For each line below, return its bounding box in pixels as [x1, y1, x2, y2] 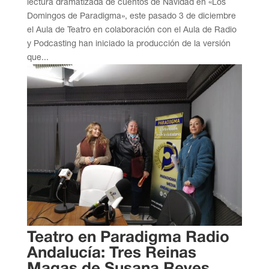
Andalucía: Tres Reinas [26, 246, 196, 261]
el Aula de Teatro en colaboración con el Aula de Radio [26, 24, 237, 34]
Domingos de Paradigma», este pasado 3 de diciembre [26, 10, 236, 20]
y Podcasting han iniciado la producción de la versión [26, 38, 231, 48]
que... [26, 52, 49, 62]
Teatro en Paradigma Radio [26, 230, 229, 245]
